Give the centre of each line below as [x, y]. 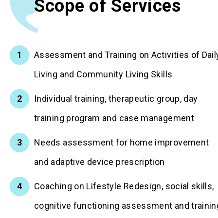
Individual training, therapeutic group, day [116, 99]
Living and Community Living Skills [109, 74]
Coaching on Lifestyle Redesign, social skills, [124, 186]
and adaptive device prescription [100, 162]
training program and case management [114, 118]
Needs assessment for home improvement [122, 142]
